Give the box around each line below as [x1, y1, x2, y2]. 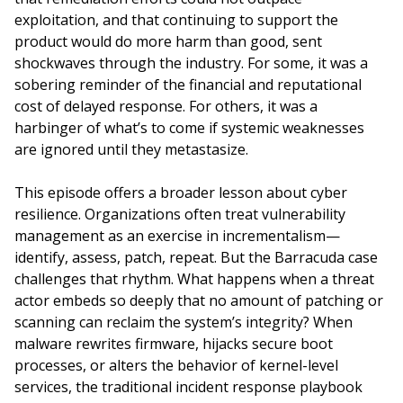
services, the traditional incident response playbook [14, 377, 363, 397]
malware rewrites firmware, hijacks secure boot [14, 334, 333, 354]
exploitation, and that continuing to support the [14, 10, 338, 30]
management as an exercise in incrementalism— [14, 226, 340, 246]
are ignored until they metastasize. [14, 139, 248, 159]
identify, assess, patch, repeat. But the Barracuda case [14, 247, 378, 267]
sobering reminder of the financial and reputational [14, 75, 362, 94]
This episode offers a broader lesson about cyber [14, 183, 347, 202]
